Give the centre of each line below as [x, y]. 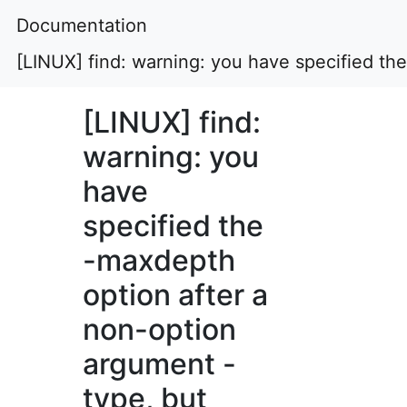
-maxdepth [159, 260]
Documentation [82, 25]
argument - [160, 364]
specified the [174, 226]
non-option [160, 329]
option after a [176, 295]
